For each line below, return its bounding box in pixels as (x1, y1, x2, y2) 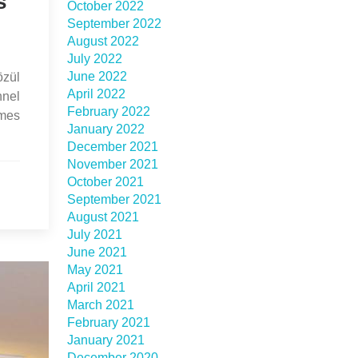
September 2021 (66, 193, 161, 206)
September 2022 (66, 17, 161, 30)
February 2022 (66, 105, 150, 118)
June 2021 (66, 245, 127, 259)
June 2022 (66, 70, 127, 83)
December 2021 (66, 140, 158, 153)
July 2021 (66, 228, 122, 241)
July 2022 (66, 52, 122, 66)
